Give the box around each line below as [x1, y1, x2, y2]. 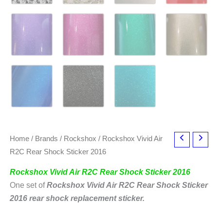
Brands [35, 134, 58, 143]
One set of [10, 181, 47, 190]
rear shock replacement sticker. [27, 194, 145, 203]
